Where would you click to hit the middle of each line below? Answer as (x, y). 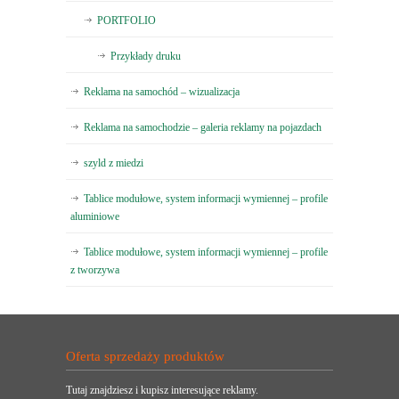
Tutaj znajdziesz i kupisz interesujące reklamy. (162, 391)
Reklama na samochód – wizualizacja (162, 92)
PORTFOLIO (126, 21)
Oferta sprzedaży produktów (145, 357)
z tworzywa (95, 270)
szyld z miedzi (114, 163)
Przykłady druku (146, 57)
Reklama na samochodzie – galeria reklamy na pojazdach (203, 128)
